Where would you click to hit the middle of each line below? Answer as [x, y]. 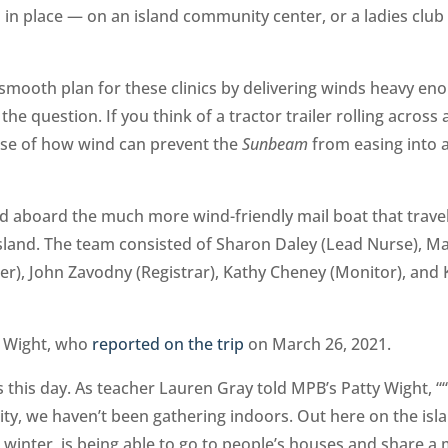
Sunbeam [275, 143]
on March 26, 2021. [318, 343]
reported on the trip [168, 343]
